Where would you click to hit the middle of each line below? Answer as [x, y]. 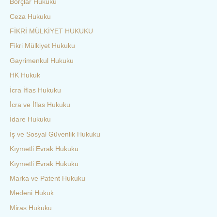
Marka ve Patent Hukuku [47, 179]
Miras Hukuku [31, 208]
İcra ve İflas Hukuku [40, 105]
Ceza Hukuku [30, 16]
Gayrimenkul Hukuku [42, 61]
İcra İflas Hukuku [35, 90]
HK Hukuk [25, 76]
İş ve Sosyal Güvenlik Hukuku [55, 134]
